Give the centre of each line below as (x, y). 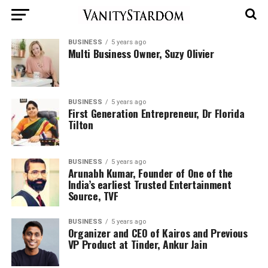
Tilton (80, 124)
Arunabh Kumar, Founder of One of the (150, 173)
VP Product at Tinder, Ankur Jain (138, 244)
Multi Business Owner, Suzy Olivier (141, 53)
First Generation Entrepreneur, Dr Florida (156, 113)
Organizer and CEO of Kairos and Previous (158, 233)
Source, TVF (93, 196)
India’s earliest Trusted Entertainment (150, 184)
